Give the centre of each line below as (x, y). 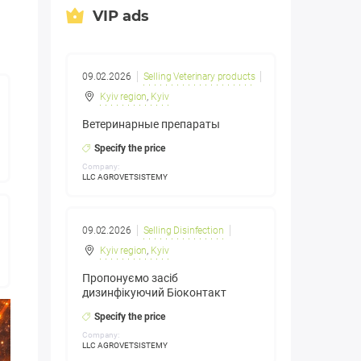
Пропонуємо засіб (130, 278)
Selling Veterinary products (199, 77)
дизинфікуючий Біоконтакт (154, 293)
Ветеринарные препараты (151, 124)
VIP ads (121, 16)
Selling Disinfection (183, 231)
